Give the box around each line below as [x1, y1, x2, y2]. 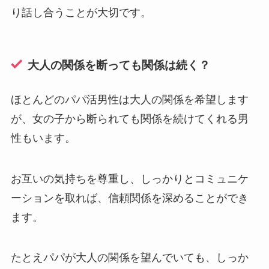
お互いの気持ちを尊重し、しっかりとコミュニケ [10, 172, 249, 185]
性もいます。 [10, 131, 76, 144]
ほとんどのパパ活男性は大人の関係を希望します [10, 93, 249, 106]
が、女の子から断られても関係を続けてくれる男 [10, 112, 249, 125]
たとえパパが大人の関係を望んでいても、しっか [10, 252, 249, 264]
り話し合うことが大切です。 [10, 7, 151, 19]
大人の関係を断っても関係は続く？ [28, 58, 211, 71]
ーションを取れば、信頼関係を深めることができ [10, 192, 249, 204]
